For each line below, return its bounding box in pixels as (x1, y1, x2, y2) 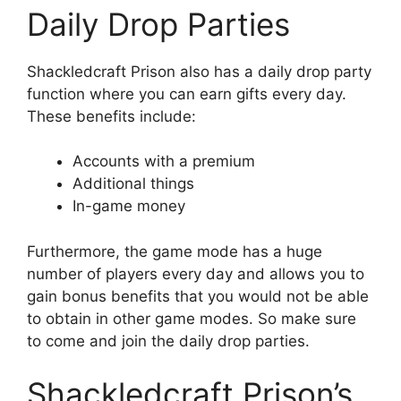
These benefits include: (27, 107, 196, 125)
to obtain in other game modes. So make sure (27, 309, 356, 328)
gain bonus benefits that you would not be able (27, 286, 369, 305)
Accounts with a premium (73, 152, 255, 171)
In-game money (73, 197, 185, 216)
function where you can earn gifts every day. (27, 84, 346, 103)
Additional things (73, 175, 194, 193)
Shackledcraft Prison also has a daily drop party (27, 62, 371, 81)
